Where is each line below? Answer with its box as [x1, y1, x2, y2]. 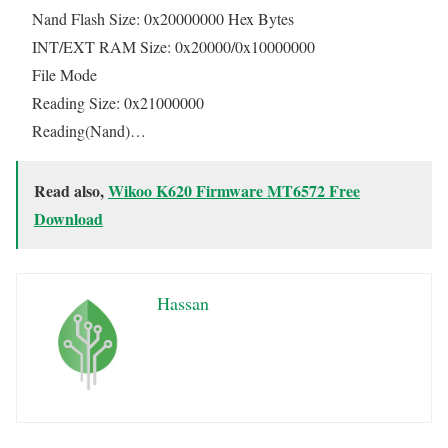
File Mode [32, 63, 97, 85]
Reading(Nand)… [32, 119, 146, 141]
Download [34, 206, 103, 230]
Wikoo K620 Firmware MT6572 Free [108, 178, 360, 202]
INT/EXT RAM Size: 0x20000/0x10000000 [32, 35, 315, 57]
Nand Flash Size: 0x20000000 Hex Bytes [32, 7, 294, 29]
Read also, [34, 178, 108, 202]
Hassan [157, 290, 209, 315]
